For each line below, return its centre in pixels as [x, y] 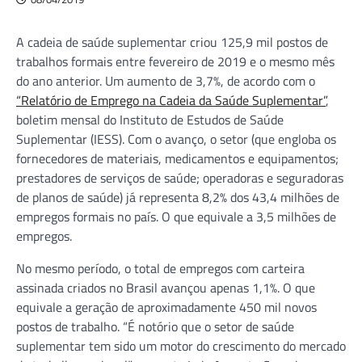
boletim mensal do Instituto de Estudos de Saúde [150, 119]
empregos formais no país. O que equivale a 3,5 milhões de [176, 216]
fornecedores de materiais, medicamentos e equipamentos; [177, 158]
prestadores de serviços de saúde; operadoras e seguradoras [180, 177]
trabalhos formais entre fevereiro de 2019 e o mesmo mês [175, 61]
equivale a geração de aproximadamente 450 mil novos [166, 307]
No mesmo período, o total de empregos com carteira [160, 268]
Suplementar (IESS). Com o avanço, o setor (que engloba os [176, 139]
